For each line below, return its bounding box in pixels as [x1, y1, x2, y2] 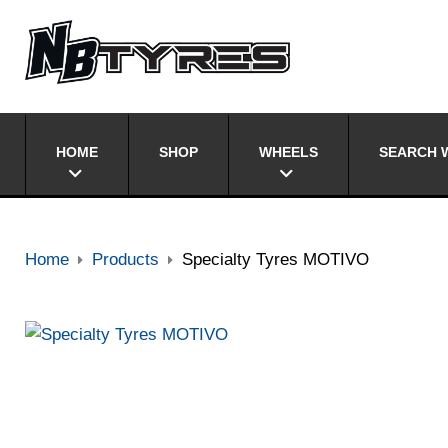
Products [91, 250, 159, 269]
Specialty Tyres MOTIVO [181, 250, 369, 269]
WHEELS [258, 144, 318, 160]
